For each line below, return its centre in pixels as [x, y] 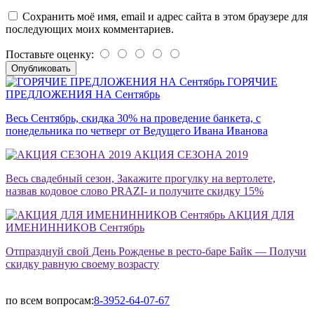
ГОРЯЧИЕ [252, 81]
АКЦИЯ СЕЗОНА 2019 [191, 154]
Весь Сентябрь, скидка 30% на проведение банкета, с [133, 118]
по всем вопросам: [50, 300]
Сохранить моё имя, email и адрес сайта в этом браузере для [165, 16]
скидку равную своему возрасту [82, 264]
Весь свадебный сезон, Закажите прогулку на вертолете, [141, 178]
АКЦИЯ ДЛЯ [261, 214]
